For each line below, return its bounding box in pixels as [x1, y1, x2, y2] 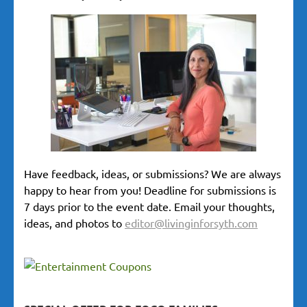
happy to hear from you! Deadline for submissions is [24, 183, 276, 197]
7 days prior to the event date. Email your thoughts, [24, 199, 275, 214]
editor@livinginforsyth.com [125, 216, 258, 230]
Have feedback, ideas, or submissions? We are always [24, 167, 281, 181]
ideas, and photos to [24, 216, 125, 230]
